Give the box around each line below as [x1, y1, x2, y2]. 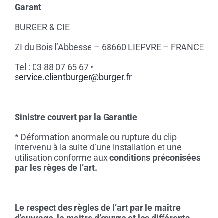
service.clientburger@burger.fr [14, 72, 132, 83]
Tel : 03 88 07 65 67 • [14, 62, 93, 73]
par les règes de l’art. [14, 163, 97, 173]
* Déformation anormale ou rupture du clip [14, 132, 177, 143]
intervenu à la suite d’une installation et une [14, 142, 182, 153]
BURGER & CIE [14, 22, 70, 33]
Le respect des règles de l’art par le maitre [14, 202, 181, 213]
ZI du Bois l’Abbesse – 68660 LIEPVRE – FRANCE [14, 42, 204, 53]
